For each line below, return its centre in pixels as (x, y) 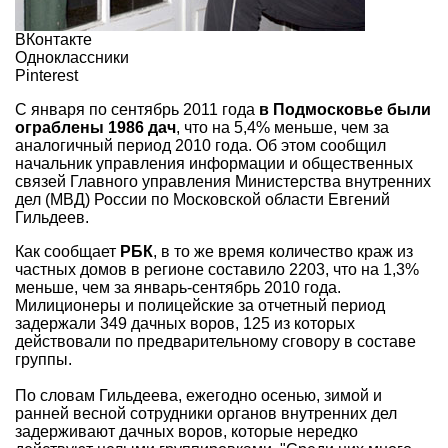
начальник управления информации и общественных (214, 163)
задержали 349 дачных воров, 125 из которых (185, 323)
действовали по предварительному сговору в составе (215, 341)
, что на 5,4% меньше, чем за (282, 127)
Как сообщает (67, 251)
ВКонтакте (53, 39)
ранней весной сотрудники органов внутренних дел (206, 413)
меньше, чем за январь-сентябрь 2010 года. (178, 287)
